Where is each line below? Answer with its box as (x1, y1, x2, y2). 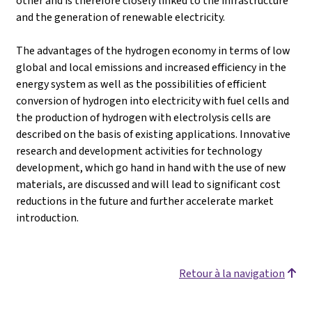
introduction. (16, 210, 79, 225)
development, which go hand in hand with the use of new (16, 159, 286, 175)
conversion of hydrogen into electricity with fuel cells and (16, 93, 289, 108)
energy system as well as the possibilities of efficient (16, 76, 267, 91)
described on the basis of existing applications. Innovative (16, 126, 290, 141)
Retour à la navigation (179, 265, 285, 281)
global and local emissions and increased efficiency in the (16, 59, 286, 75)
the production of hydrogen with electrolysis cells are (16, 109, 271, 125)
